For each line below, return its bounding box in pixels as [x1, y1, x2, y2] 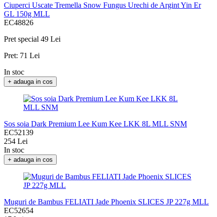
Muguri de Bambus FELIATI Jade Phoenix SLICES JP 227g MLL [4, 198, 209, 206]
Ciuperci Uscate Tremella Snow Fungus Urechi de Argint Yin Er [4, 1, 201, 10]
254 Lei [4, 137, 28, 146]
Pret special [4, 35, 39, 44]
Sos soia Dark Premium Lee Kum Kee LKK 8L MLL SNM [4, 120, 187, 128]
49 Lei [41, 35, 61, 44]
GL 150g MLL [4, 10, 50, 18]
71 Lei [20, 51, 40, 60]
